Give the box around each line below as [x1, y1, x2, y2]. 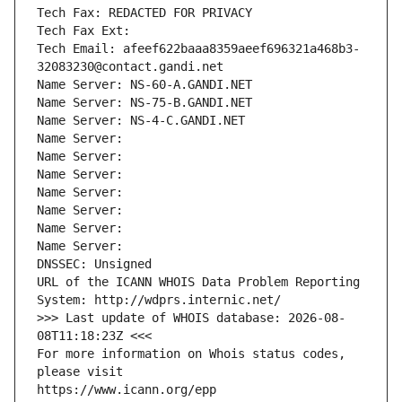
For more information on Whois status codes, [37, 346, 345, 362]
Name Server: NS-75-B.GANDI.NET [37, 95, 252, 110]
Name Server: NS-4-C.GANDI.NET [37, 113, 245, 128]
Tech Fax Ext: [37, 23, 130, 39]
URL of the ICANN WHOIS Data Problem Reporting [37, 275, 360, 290]
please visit [37, 364, 123, 380]
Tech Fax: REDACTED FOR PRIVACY [37, 5, 252, 21]
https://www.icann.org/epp [37, 382, 216, 398]
